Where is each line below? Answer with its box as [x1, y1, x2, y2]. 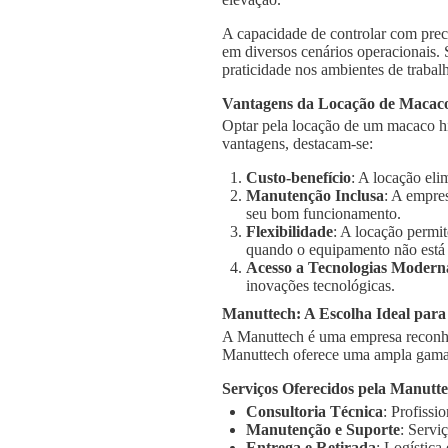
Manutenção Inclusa [246, 187, 384, 205]
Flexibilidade [246, 223, 333, 241]
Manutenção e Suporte [246, 420, 400, 438]
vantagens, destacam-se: [222, 135, 373, 153]
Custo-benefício [246, 169, 351, 187]
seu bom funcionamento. [246, 205, 401, 223]
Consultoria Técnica [246, 402, 383, 420]
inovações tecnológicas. [246, 277, 395, 295]
